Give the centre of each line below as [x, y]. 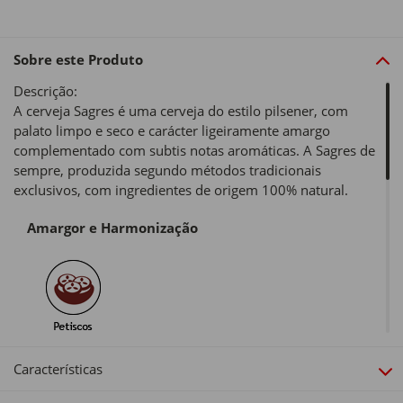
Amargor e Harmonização [112, 228]
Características [58, 369]
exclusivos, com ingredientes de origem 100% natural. [181, 190]
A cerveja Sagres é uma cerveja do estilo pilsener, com [181, 111]
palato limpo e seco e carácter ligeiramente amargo [172, 131]
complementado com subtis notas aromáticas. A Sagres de [194, 151]
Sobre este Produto [78, 60]
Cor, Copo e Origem [92, 359]
